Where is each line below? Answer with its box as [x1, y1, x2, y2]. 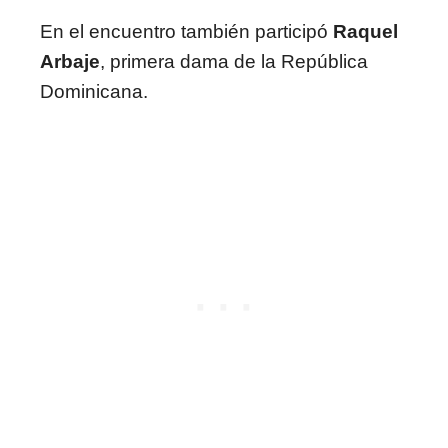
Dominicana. [40, 81, 148, 102]
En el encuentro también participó [40, 21, 333, 42]
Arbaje [40, 51, 100, 72]
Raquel [333, 21, 398, 42]
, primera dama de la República [100, 51, 368, 72]
